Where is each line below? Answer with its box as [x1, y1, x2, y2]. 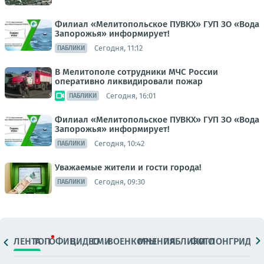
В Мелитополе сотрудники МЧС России [55, 67, 218, 77]
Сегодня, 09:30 [94, 177, 145, 186]
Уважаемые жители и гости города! [55, 162, 202, 173]
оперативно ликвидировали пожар [55, 76, 203, 87]
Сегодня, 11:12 [94, 43, 143, 52]
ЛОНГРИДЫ [209, 235, 259, 247]
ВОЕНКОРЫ [107, 235, 157, 247]
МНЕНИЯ [138, 235, 176, 247]
